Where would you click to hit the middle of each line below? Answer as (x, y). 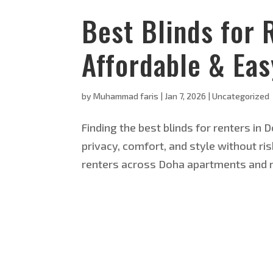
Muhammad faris (126, 96)
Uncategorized (241, 96)
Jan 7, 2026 (186, 96)
